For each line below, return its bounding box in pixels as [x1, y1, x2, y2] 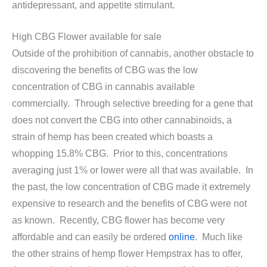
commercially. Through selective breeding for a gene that [12, 98, 253, 109]
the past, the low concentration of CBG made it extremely [12, 182, 250, 193]
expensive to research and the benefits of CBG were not [12, 198, 247, 209]
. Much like [195, 232, 243, 243]
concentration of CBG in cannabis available [12, 82, 195, 92]
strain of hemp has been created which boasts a [12, 132, 213, 142]
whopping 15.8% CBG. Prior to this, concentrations [12, 148, 228, 159]
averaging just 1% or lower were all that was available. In [12, 165, 253, 176]
